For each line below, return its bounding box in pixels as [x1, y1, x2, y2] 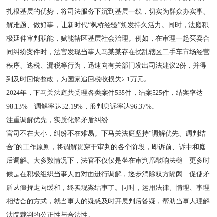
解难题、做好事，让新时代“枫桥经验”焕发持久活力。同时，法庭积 [6, 21, 209, 29]
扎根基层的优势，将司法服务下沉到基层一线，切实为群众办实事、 [6, 7, 210, 15]
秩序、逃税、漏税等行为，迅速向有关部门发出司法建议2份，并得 [6, 62, 207, 69]
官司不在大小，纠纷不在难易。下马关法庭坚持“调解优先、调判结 [6, 129, 206, 137]
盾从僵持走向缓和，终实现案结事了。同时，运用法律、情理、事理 [6, 184, 210, 191]
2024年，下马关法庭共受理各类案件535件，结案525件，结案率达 [6, 89, 203, 96]
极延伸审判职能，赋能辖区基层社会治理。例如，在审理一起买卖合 [6, 34, 210, 42]
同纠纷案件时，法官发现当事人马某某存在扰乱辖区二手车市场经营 [6, 48, 210, 56]
